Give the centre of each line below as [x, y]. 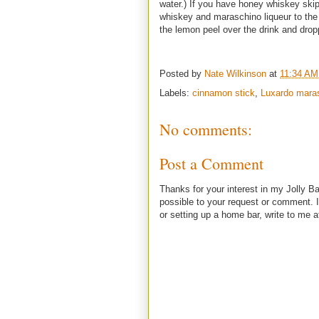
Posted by [182, 74]
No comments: [206, 129]
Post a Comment [211, 164]
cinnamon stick [224, 93]
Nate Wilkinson [235, 74]
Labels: [176, 93]
